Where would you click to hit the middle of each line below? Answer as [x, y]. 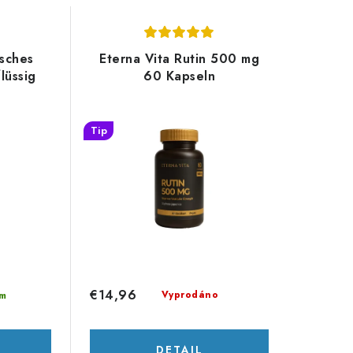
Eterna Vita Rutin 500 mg [180, 59]
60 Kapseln [180, 76]
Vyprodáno [190, 295]
